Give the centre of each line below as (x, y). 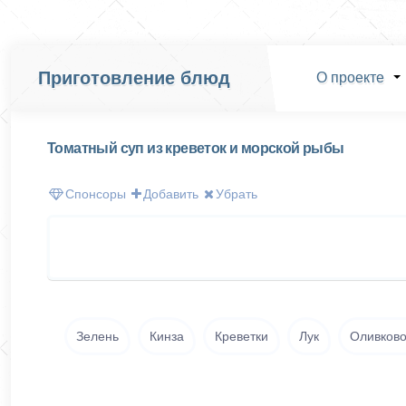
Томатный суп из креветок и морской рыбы (196, 148)
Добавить (171, 194)
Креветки (242, 336)
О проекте (350, 77)
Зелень (97, 336)
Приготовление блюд (134, 78)
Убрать (237, 194)
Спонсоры (96, 194)
